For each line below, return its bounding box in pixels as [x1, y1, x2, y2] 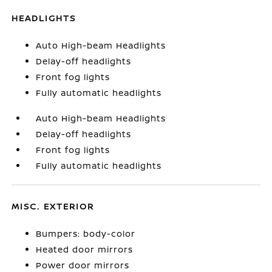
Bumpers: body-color [36, 227, 136, 239]
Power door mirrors [36, 259, 130, 271]
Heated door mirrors [36, 243, 134, 255]
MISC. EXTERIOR [12, 200, 95, 212]
